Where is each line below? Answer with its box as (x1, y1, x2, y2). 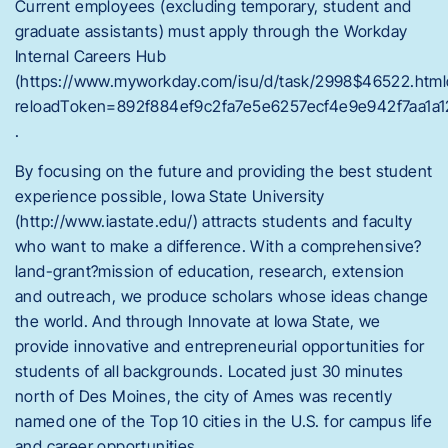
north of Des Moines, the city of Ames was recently (15, 385, 392, 406)
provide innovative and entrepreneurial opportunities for (15, 335, 425, 356)
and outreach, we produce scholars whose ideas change (15, 285, 429, 306)
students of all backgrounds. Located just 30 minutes (15, 360, 404, 381)
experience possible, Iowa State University (15, 185, 325, 206)
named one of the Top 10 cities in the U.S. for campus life (15, 410, 433, 431)
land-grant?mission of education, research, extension (15, 260, 405, 281)
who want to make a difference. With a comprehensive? (15, 235, 422, 256)
